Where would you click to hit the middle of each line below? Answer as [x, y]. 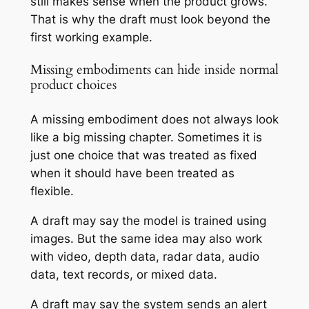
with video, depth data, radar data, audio [144, 256]
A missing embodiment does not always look [154, 120]
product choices [73, 86]
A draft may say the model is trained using [148, 220]
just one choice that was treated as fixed [143, 156]
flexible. [52, 191]
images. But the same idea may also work [146, 238]
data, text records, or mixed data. [123, 274]
